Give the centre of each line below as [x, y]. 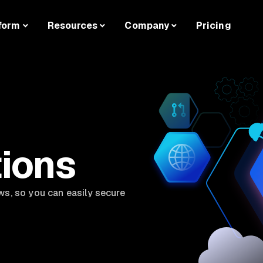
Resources [73, 26]
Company [147, 26]
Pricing [214, 26]
